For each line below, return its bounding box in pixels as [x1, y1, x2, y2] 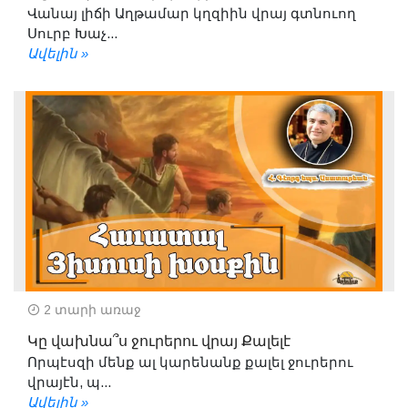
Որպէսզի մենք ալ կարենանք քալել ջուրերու [27, 353, 353, 370]
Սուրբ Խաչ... [27, 25, 117, 41]
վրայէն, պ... [27, 373, 111, 390]
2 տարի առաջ [40, 301, 141, 317]
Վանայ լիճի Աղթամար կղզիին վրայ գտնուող [27, 5, 356, 21]
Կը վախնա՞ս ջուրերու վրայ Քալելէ [27, 330, 291, 352]
